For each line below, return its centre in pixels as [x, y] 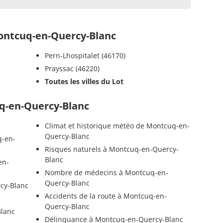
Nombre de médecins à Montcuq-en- [106, 172]
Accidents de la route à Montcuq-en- [106, 196]
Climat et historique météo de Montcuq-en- [117, 125]
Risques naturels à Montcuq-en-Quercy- [111, 149]
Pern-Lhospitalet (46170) [85, 55]
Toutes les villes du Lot [84, 81]
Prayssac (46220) [72, 68]
